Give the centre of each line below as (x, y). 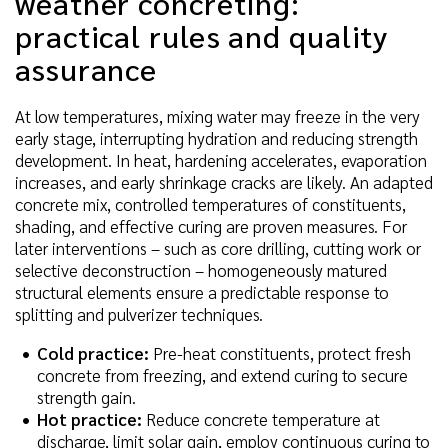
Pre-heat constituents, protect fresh (280, 352)
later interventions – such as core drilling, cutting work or (218, 247)
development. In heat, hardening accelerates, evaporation (221, 159)
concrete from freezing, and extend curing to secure (222, 374)
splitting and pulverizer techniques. (139, 313)
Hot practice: (89, 418)
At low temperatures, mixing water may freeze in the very (217, 115)
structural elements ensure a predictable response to (202, 291)
